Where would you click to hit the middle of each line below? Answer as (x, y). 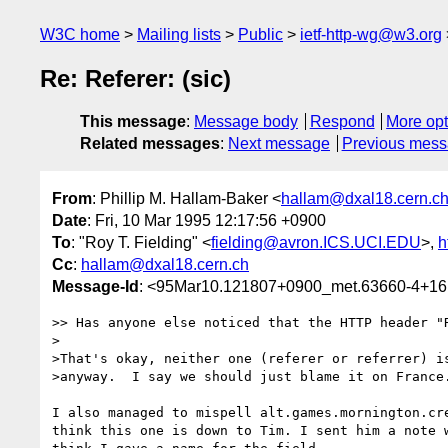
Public (260, 34)
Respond (342, 122)
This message (133, 122)
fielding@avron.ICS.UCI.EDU (316, 242)
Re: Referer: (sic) (135, 79)
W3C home (80, 34)
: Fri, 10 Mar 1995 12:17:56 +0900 (206, 220)
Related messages (150, 144)
